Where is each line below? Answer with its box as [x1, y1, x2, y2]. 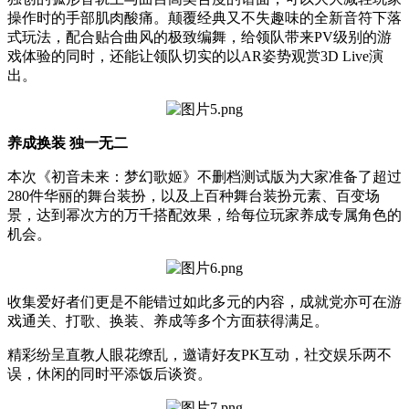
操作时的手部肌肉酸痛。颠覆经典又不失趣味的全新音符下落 [7, 9, 402, 26]
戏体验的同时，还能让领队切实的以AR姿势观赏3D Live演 [7, 47, 383, 64]
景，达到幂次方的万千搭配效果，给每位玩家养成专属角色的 [7, 206, 402, 223]
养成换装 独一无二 [7, 134, 128, 151]
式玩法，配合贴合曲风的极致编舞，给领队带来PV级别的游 [7, 28, 392, 45]
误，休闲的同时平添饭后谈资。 [7, 365, 212, 382]
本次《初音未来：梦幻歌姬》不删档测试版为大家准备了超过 [7, 168, 402, 184]
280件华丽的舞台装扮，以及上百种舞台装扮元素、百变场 [7, 187, 380, 204]
